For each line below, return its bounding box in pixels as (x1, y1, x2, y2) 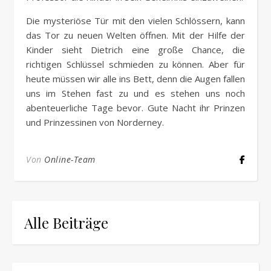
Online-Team (44, 153, 96, 165)
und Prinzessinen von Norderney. (26, 116, 164, 128)
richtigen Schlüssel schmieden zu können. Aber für (26, 57, 245, 70)
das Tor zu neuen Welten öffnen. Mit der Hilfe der (26, 28, 245, 41)
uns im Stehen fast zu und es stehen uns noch (26, 87, 245, 99)
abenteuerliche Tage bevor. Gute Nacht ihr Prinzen (26, 101, 245, 114)
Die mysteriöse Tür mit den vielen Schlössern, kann (26, 14, 245, 27)
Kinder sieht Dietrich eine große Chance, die (26, 43, 245, 56)
